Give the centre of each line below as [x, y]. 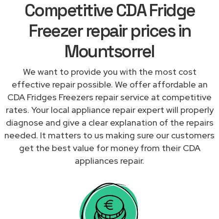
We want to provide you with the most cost [109, 71]
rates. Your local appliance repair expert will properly [109, 109]
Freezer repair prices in [109, 31]
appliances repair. [109, 160]
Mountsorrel [109, 51]
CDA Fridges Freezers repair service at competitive [109, 97]
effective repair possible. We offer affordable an [109, 84]
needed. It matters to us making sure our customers [109, 135]
